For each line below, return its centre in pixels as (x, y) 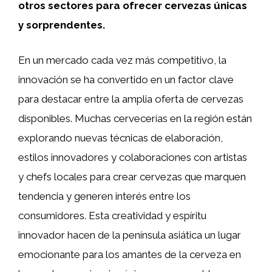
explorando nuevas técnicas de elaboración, (121, 138)
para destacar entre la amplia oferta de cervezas (131, 99)
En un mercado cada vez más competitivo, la (122, 60)
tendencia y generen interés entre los (104, 196)
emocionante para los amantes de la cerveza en (130, 254)
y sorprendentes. (62, 25)
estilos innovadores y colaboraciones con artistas (133, 157)
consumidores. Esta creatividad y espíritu (112, 215)
